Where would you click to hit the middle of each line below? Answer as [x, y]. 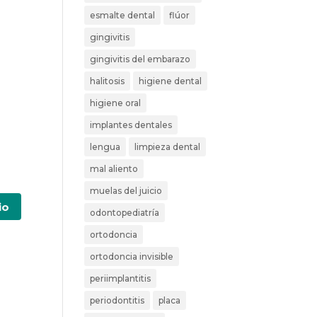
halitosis [108, 81]
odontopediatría [125, 212]
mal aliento [114, 168]
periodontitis [117, 300]
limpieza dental [168, 146]
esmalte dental [123, 15]
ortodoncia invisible [132, 256]
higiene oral [116, 103]
